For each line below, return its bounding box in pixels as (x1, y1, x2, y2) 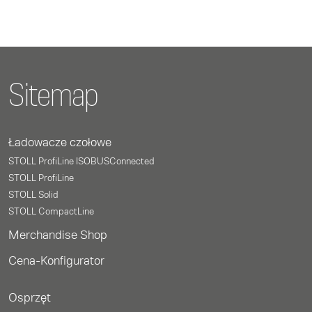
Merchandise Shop (8, 229, 107, 242)
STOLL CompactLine (8, 207, 94, 217)
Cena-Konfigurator (8, 255, 104, 268)
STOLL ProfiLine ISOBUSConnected (8, 157, 155, 167)
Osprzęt (8, 292, 51, 305)
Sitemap (8, 80, 98, 114)
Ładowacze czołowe (8, 136, 111, 150)
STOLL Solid (8, 190, 58, 201)
